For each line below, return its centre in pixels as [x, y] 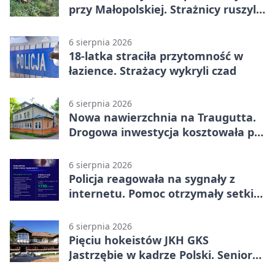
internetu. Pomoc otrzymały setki [161, 193]
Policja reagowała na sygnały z [152, 178]
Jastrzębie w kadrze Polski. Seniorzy [166, 254]
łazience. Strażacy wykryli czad [153, 70]
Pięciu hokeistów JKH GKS [139, 240]
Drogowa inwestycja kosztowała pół [166, 132]
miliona [89, 146]
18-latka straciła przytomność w [156, 56]
